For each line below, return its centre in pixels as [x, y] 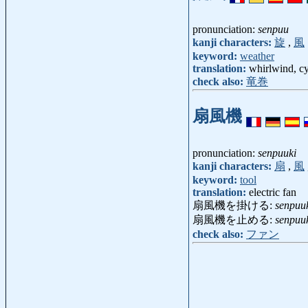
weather [257, 56]
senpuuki [277, 153]
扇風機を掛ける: [234, 206]
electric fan [273, 192]
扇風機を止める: [234, 220]
